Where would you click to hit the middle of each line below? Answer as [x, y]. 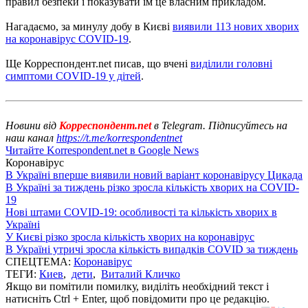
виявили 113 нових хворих [236, 26]
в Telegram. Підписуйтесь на [221, 125]
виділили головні [231, 63]
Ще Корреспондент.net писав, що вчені [98, 63]
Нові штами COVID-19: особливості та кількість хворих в [141, 212]
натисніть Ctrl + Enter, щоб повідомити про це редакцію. [137, 298]
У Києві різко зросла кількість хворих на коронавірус [130, 236]
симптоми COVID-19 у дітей [73, 76]
